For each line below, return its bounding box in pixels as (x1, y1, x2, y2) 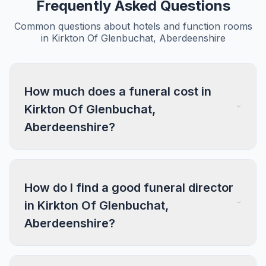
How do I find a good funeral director (24, 180, 233, 195)
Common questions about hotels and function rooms (14, 20, 252, 32)
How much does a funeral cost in (24, 84, 211, 99)
